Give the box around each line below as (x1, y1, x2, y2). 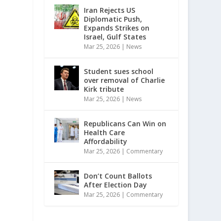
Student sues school (84, 67, 154, 76)
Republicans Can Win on (84, 119, 167, 128)
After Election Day (84, 180, 147, 189)
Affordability (84, 137, 128, 146)
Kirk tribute (84, 84, 124, 94)
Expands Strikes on (84, 23, 150, 33)
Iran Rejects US (84, 5, 136, 15)
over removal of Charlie (84, 75, 165, 85)
